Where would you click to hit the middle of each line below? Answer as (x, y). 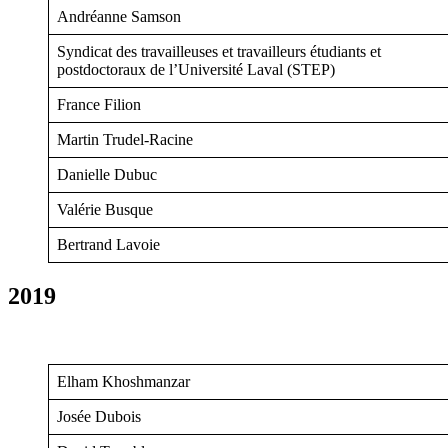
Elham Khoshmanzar (123, 381)
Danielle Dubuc (107, 174)
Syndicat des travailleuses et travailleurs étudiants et (219, 51)
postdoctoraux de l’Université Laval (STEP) (196, 69)
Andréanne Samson (119, 16)
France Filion (99, 104)
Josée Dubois (99, 416)
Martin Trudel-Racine (125, 139)
